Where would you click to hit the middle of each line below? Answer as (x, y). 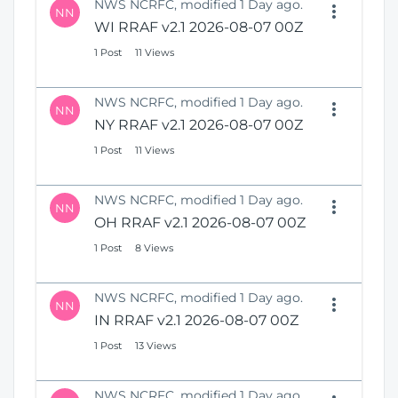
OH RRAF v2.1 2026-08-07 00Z (200, 223)
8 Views (154, 248)
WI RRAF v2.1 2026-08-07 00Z (199, 28)
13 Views (155, 346)
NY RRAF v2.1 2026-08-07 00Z (199, 125)
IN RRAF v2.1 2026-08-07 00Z (196, 321)
